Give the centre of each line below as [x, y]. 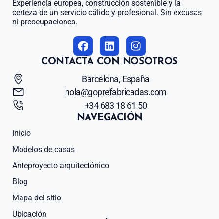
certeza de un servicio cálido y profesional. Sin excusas [107, 12]
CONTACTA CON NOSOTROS [109, 61]
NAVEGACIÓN [109, 118]
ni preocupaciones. [45, 22]
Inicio [22, 133]
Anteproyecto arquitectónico [61, 165]
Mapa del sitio [37, 197]
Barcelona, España [116, 79]
